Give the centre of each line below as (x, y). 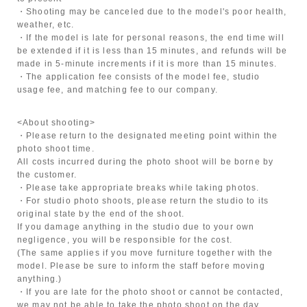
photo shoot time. (56, 148)
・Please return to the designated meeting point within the (148, 135)
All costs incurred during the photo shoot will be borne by (146, 161)
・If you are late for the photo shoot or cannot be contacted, (150, 292)
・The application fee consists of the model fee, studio (139, 76)
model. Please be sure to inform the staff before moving (141, 266)
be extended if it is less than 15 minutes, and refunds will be (152, 50)
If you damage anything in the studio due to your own (136, 226)
